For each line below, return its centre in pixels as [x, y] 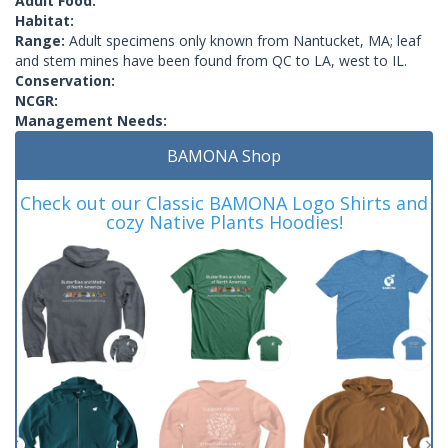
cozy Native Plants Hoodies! [224, 221]
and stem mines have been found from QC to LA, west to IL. [211, 60]
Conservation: [65, 80]
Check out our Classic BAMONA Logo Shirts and [224, 202]
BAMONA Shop [224, 155]
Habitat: [44, 20]
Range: [42, 40]
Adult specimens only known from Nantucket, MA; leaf [245, 40]
